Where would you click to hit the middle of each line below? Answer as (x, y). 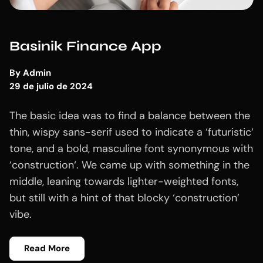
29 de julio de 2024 (51, 86)
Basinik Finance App (85, 46)
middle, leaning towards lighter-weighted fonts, (124, 181)
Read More (47, 248)
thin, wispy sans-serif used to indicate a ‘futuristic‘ (131, 132)
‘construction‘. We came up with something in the (129, 165)
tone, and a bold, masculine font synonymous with (131, 148)
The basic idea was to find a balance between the (130, 115)
